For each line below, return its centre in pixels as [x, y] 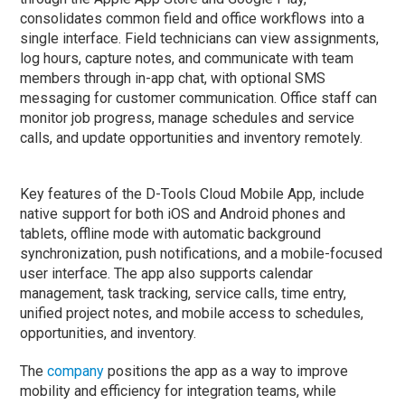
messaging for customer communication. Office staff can [199, 98]
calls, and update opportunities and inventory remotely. [192, 137]
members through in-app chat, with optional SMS [173, 78]
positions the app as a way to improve [226, 371]
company [76, 371]
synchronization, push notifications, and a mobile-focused [202, 253]
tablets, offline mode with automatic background [171, 233]
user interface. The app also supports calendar [167, 273]
